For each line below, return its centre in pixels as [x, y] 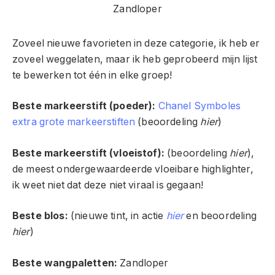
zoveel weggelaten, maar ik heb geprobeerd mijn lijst [135, 59]
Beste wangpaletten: [65, 263]
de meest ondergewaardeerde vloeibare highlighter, [133, 169]
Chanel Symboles [199, 106]
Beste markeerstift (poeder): [84, 106]
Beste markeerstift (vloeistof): [88, 153]
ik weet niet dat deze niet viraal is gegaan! [108, 185]
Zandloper [143, 263]
